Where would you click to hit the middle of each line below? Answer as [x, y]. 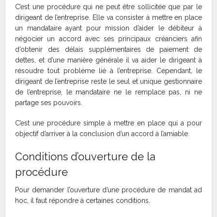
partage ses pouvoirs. [49, 103]
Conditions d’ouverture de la [85, 157]
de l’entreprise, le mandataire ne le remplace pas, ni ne [108, 92]
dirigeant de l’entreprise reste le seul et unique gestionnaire [108, 82]
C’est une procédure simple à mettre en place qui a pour [108, 123]
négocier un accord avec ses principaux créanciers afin [108, 39]
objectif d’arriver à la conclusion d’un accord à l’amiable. [102, 134]
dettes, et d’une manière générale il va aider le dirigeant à [108, 60]
